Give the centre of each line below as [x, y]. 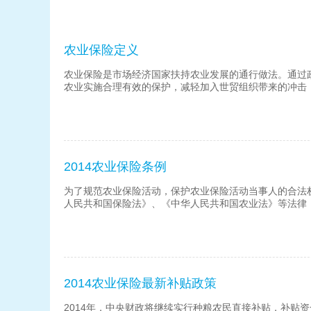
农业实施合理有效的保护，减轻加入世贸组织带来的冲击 [185, 87]
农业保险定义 [101, 50]
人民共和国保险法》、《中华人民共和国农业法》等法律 [185, 203]
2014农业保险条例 [115, 167]
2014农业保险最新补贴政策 [140, 283]
